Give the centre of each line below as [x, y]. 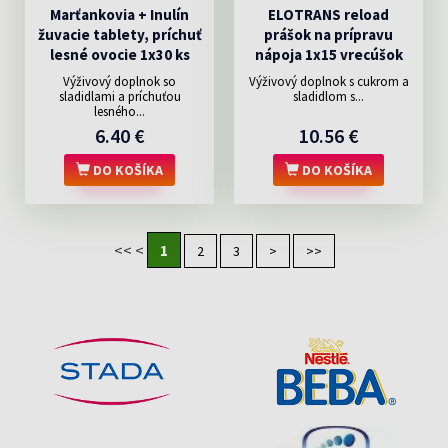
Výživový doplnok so [119, 81]
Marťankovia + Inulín [119, 14]
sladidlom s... [328, 96]
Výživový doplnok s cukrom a [328, 81]
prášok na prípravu [328, 34]
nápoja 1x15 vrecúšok [328, 54]
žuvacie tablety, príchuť [119, 34]
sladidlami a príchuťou [119, 96]
